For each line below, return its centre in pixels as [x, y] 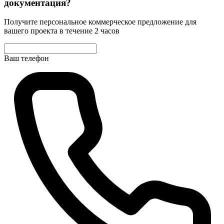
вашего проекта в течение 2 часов [62, 31]
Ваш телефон [26, 58]
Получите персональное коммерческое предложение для [100, 22]
